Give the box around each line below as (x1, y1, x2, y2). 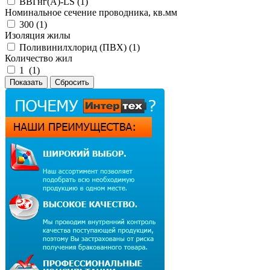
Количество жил (5, 52, 72, 63)
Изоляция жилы (5, 30, 71, 40)
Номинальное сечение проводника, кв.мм (5, 7, 177, 17)
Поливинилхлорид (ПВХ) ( (19, 42, 132, 52)
